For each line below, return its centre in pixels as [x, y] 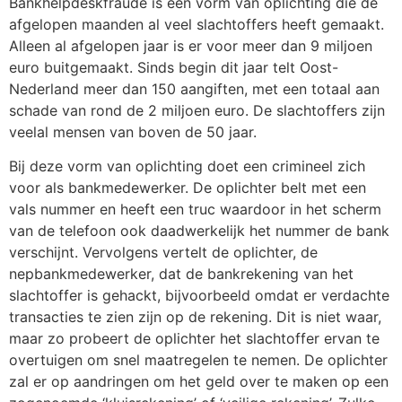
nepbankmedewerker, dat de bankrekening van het [181, 274]
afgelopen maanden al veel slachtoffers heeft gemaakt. [197, 24]
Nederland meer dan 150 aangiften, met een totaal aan [194, 89]
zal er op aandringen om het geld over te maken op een [199, 382]
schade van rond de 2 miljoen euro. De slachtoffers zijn [197, 110]
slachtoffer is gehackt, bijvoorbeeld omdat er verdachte [199, 296]
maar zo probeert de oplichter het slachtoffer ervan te [194, 339]
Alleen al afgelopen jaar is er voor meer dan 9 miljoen [191, 46]
